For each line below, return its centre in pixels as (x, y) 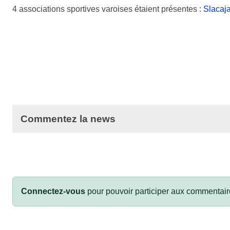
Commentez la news (68, 119)
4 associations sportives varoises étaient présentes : (108, 9)
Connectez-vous (53, 191)
